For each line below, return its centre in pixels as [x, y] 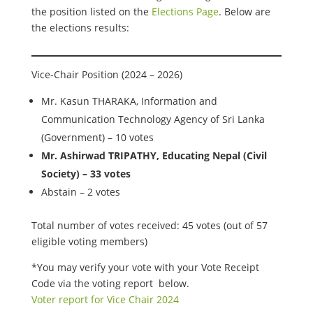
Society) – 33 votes [86, 174]
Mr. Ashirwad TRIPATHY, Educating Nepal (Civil [154, 155]
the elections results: [80, 28]
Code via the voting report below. [110, 283]
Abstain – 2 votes [80, 192]
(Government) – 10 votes [99, 137]
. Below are [244, 12]
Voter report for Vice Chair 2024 [105, 299]
